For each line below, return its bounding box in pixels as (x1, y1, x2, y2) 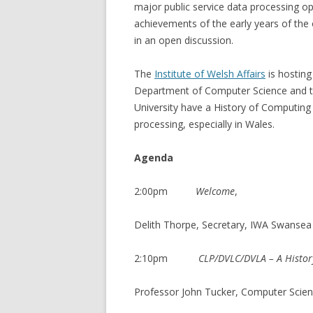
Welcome (196, 184, 235, 198)
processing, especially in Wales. (134, 117, 275, 131)
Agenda (134, 151, 173, 164)
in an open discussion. (134, 34, 233, 47)
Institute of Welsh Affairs (154, 67, 265, 80)
